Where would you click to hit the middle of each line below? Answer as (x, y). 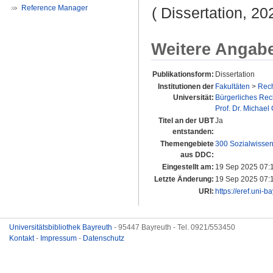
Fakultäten (232, 87)
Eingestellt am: (188, 167)
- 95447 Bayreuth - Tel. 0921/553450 (175, 227)
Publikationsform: (183, 75)
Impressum (59, 238)
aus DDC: (197, 155)
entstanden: (193, 132)
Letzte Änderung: (184, 179)
